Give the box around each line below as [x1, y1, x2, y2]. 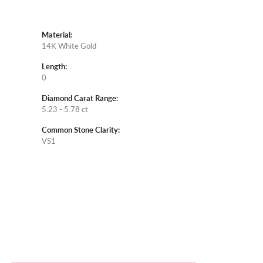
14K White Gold [42, 41, 96, 52]
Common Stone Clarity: [42, 124, 120, 136]
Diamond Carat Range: [42, 93, 118, 104]
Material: [42, 29, 72, 41]
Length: [42, 61, 67, 72]
